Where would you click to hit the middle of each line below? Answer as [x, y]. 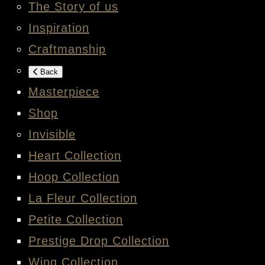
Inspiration [59, 28]
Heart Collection [75, 156]
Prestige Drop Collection [99, 241]
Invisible [52, 135]
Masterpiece [64, 92]
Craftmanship [67, 49]
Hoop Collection [74, 177]
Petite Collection [76, 220]
